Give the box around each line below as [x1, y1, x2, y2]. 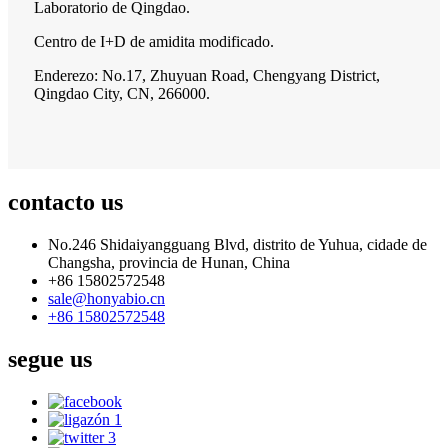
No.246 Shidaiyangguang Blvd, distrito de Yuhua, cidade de [48, 235, 427, 253]
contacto [8, 188, 95, 215]
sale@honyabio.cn [48, 289, 165, 307]
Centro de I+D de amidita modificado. [34, 33, 274, 51]
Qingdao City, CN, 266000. [34, 85, 210, 103]
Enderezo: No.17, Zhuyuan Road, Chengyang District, [34, 67, 380, 85]
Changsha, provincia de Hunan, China [48, 253, 290, 271]
